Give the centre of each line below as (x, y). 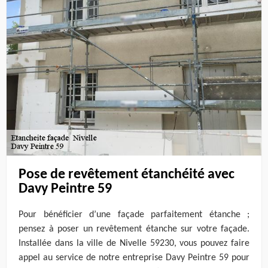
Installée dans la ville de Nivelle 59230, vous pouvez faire (134, 244)
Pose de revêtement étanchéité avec (127, 174)
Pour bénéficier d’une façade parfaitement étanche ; (134, 215)
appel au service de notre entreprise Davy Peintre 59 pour (134, 258)
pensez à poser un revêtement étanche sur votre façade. (134, 229)
